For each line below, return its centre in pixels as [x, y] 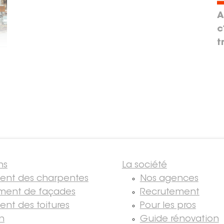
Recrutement [169, 192]
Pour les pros [168, 206]
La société [144, 165]
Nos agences [169, 179]
